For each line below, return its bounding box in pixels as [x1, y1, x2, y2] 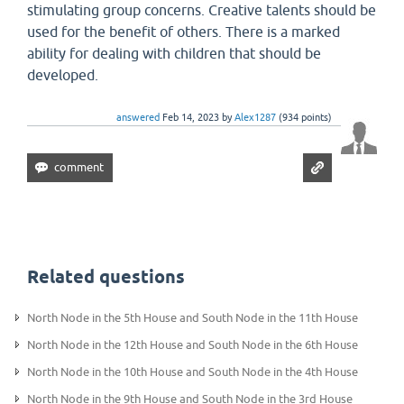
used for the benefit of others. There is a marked [27, 23, 340, 40]
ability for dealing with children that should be [27, 45, 321, 61]
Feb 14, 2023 [162, 112, 219, 123]
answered [116, 112, 160, 123]
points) [298, 112, 332, 123]
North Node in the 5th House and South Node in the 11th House [27, 310, 358, 325]
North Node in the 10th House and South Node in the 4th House [27, 364, 358, 379]
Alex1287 [234, 112, 276, 123]
